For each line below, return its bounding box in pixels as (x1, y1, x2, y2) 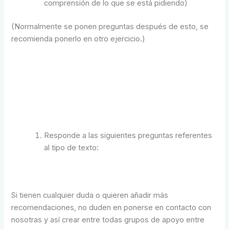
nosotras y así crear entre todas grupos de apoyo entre (11, 215, 205, 225)
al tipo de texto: (44, 143, 99, 153)
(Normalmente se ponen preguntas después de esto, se (11, 21, 209, 31)
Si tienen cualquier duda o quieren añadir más (11, 191, 169, 200)
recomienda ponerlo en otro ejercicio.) (11, 34, 146, 43)
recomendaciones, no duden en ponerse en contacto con (11, 203, 212, 213)
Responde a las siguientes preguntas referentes (44, 131, 213, 141)
